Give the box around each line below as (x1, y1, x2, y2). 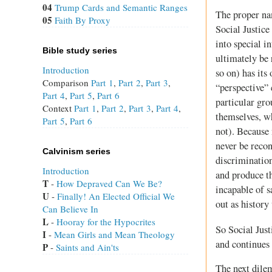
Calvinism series (42, 146, 110, 157)
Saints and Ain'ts (56, 241, 119, 254)
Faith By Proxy (55, 14, 110, 27)
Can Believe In (42, 203, 98, 216)
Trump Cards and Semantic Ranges (55, 1, 188, 14)
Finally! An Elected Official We (57, 190, 175, 203)
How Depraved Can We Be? (56, 177, 162, 190)
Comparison (42, 76, 91, 89)
